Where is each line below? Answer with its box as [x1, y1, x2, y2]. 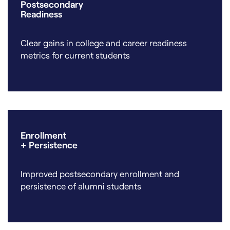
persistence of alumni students [21, 180, 141, 191]
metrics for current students [21, 49, 130, 60]
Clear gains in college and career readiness [21, 37, 187, 48]
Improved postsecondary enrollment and [21, 168, 179, 179]
